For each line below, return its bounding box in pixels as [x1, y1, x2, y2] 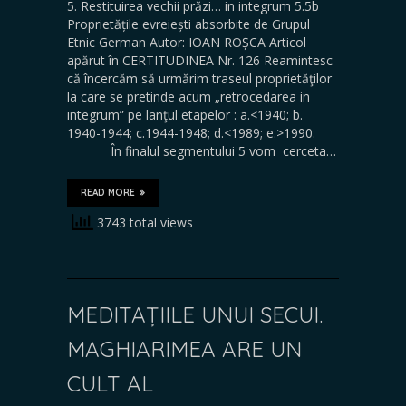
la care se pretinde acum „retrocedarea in [67, 87, 310, 105]
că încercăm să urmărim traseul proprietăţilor [67, 69, 332, 87]
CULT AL [67, 369, 153, 397]
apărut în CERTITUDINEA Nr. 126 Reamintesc [67, 51, 333, 69]
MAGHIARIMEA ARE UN [67, 334, 302, 362]
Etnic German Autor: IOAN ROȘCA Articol [67, 33, 306, 51]
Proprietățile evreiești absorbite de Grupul [67, 14, 310, 33]
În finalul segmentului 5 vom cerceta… [67, 141, 336, 159]
